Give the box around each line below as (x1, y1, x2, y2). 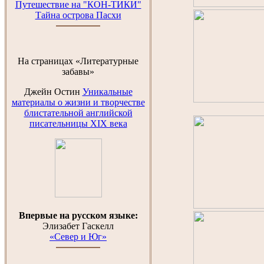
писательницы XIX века (29, 118, 127, 128)
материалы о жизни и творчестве (11, 97, 145, 107)
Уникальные (82, 87, 133, 97)
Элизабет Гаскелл (42, 221, 114, 231)
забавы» (62, 67, 94, 77)
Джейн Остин (24, 87, 80, 97)
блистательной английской (24, 108, 133, 118)
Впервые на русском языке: (18, 210, 138, 220)
